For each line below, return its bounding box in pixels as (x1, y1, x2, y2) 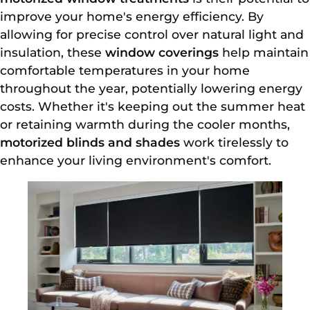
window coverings (105, 44, 219, 60)
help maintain (219, 44, 309, 60)
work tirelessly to (180, 134, 289, 149)
